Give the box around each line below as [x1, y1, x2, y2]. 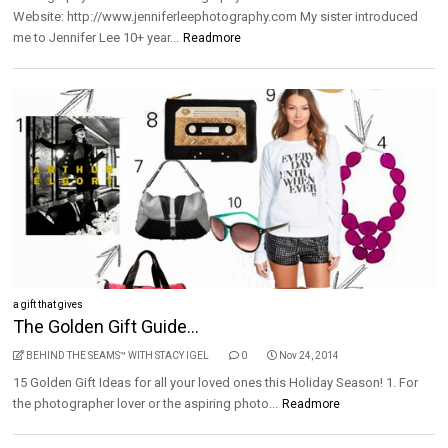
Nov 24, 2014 [279, 350, 340, 361]
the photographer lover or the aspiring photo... [13, 396, 279, 411]
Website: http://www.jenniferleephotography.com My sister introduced [13, 9, 419, 24]
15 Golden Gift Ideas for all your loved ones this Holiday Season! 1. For [13, 375, 419, 390]
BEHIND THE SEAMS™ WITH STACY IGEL [26, 350, 210, 361]
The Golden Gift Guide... [13, 316, 200, 337]
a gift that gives [13, 299, 84, 310]
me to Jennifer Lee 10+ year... [13, 30, 180, 45]
